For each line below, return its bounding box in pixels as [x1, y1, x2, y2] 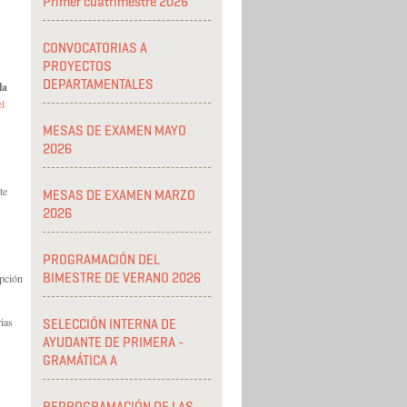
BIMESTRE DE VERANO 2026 [43, 270, 201, 286]
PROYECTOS [43, 58, 112, 74]
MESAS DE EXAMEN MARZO [43, 187, 195, 203]
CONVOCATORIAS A [43, 40, 147, 56]
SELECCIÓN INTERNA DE [43, 316, 176, 333]
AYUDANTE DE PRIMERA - [43, 334, 184, 351]
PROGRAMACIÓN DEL [43, 252, 160, 268]
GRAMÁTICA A [43, 352, 117, 369]
